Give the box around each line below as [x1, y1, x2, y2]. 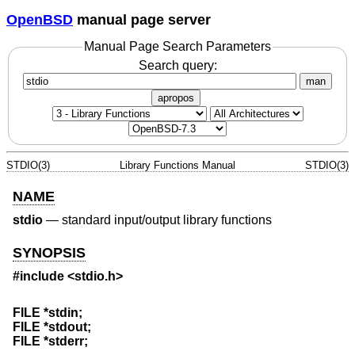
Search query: [138, 58, 217, 72]
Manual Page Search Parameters [84, 40, 271, 54]
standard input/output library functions [62, 213, 272, 227]
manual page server [73, 11, 211, 28]
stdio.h [74, 269, 116, 284]
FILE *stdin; [13, 305, 82, 319]
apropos [158, 91, 194, 104]
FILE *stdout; [13, 319, 91, 334]
